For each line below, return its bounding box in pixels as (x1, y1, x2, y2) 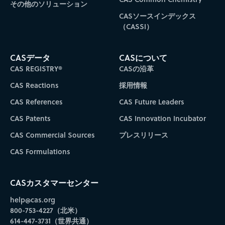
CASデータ (10, 51, 50, 63)
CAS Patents (10, 113, 51, 124)
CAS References (10, 96, 63, 107)
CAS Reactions (10, 79, 59, 90)
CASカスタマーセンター (10, 176, 98, 188)
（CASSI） (119, 21, 154, 32)
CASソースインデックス (119, 11, 196, 22)
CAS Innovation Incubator (119, 113, 206, 124)
